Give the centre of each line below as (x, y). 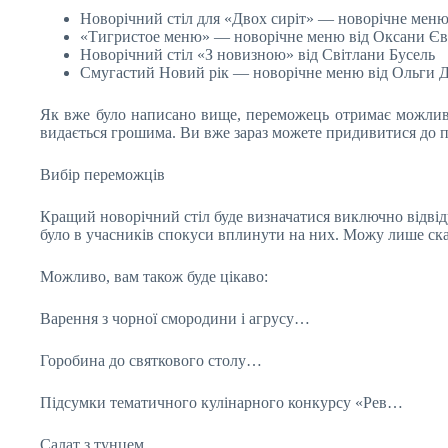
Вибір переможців (102, 174)
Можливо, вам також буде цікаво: (154, 276)
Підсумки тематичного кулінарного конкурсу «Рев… (221, 402)
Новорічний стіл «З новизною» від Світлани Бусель (257, 54)
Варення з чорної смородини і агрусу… (175, 318)
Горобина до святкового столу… (151, 360)
